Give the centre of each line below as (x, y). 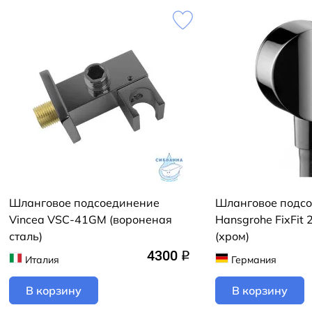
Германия (253, 259)
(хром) (232, 236)
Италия (42, 259)
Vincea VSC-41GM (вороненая (91, 219)
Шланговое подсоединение (84, 203)
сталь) (26, 236)
